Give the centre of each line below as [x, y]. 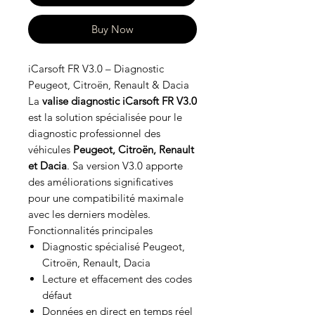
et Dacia [47, 166]
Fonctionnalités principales [90, 231]
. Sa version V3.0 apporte [125, 166]
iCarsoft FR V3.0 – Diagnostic [96, 69]
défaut [57, 295]
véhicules [51, 150]
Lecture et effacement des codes [117, 279]
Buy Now [112, 30]
